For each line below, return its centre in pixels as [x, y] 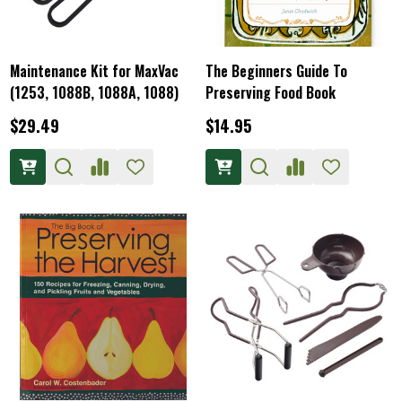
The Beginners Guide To [276, 71]
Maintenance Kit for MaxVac [94, 71]
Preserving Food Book [271, 92]
